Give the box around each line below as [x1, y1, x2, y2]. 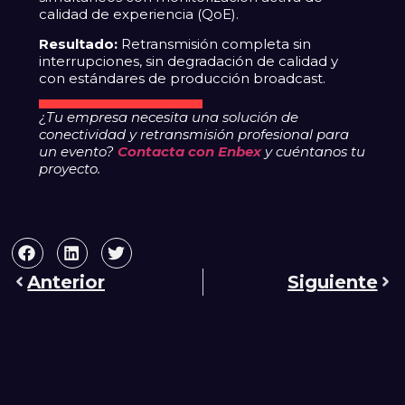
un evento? [39, 143, 118, 161]
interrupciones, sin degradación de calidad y [39, 52, 339, 71]
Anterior [27, 270, 106, 293]
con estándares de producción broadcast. [39, 70, 326, 88]
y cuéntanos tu [261, 143, 366, 161]
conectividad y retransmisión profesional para [39, 126, 350, 144]
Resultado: [39, 35, 118, 53]
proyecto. [39, 160, 101, 178]
